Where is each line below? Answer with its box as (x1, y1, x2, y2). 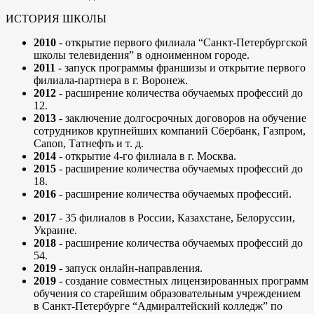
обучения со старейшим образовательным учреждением (34, 287, 301, 300)
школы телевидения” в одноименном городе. (34, 49, 250, 62)
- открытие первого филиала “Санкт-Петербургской (56, 36, 308, 49)
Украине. (34, 224, 77, 237)
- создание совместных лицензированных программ (56, 275, 308, 287)
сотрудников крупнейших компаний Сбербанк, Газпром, (34, 125, 306, 137)
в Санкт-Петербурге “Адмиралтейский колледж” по (34, 300, 282, 313)
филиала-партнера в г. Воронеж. (34, 74, 188, 87)
